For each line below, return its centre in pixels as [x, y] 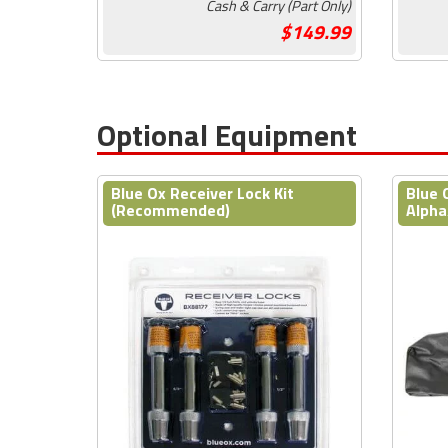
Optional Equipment [227, 134]
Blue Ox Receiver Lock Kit [202, 192]
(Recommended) [170, 209]
